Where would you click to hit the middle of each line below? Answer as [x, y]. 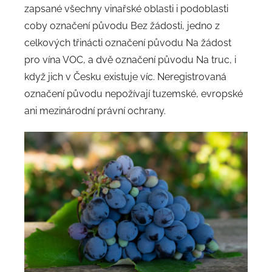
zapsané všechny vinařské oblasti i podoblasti [126, 9]
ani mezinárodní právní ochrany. [95, 111]
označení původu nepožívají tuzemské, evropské [134, 94]
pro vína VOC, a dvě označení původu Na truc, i [130, 60]
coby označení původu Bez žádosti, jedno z [122, 26]
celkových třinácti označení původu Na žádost [128, 43]
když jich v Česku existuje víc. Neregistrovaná [125, 77]
